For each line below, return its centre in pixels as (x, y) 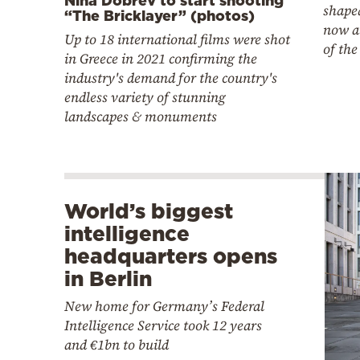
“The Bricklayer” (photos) (160, 16)
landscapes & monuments (141, 117)
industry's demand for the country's (171, 78)
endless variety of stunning (145, 98)
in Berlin (108, 279)
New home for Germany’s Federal (164, 307)
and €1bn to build (117, 345)
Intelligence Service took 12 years (163, 326)
